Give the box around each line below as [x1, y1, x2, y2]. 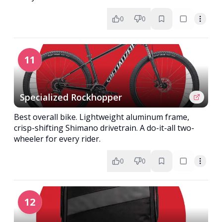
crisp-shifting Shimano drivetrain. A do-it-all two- [14, 122, 194, 133]
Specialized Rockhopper [20, 91, 122, 103]
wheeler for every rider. [14, 133, 101, 144]
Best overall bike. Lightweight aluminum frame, [14, 111, 189, 122]
